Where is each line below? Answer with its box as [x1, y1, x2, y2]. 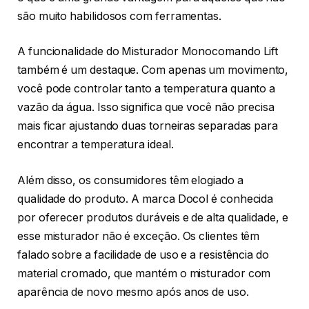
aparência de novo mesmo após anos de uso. [17, 285, 249, 299]
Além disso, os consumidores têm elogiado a [17, 173, 243, 187]
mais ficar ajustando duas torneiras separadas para [17, 119, 279, 133]
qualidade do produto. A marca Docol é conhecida [17, 192, 274, 206]
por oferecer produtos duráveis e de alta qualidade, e [17, 210, 288, 224]
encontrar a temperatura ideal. [17, 138, 174, 152]
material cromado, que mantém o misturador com [17, 266, 271, 280]
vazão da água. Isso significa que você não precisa [17, 101, 275, 114]
